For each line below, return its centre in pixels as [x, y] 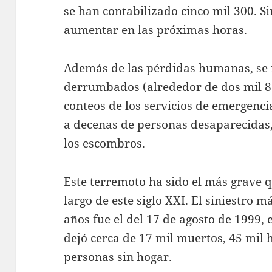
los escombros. [105, 143]
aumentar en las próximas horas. [156, 29]
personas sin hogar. [118, 257]
